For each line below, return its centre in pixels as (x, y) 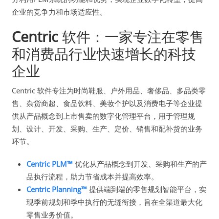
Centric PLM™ (50, 164)
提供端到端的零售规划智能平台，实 (147, 189)
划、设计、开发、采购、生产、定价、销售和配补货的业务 (107, 129)
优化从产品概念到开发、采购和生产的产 (140, 164)
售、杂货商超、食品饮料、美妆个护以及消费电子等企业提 (107, 103)
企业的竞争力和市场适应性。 (59, 12)
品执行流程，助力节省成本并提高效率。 (92, 177)
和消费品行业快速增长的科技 (104, 54)
